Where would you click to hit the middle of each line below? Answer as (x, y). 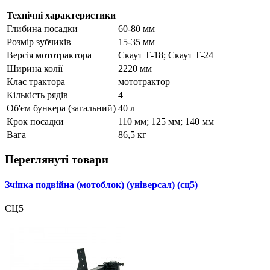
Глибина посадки (42, 28)
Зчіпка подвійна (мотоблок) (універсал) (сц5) (101, 184)
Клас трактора (36, 81)
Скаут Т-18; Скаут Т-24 (166, 55)
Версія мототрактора (49, 55)
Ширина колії (35, 68)
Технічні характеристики (61, 15)
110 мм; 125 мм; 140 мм (166, 121)
